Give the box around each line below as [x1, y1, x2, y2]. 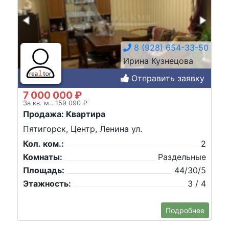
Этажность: [23, 178, 71, 189]
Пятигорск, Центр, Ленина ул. [23, 124, 142, 134]
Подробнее [166, 206, 204, 215]
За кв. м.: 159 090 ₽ [23, 99, 87, 107]
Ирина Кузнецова [123, 55, 193, 66]
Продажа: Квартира [23, 108, 105, 119]
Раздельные [158, 152, 206, 163]
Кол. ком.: [23, 139, 64, 149]
